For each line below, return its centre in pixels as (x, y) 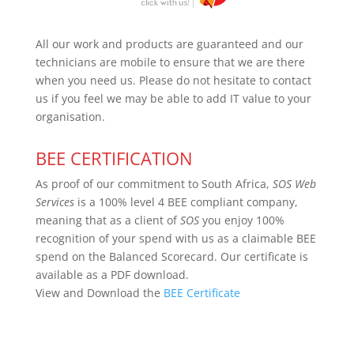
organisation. (70, 117)
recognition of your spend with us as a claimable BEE (175, 239)
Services (55, 202)
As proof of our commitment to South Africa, (154, 184)
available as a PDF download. (112, 275)
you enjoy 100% (241, 220)
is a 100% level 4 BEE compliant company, (186, 202)
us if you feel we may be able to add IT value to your (173, 99)
